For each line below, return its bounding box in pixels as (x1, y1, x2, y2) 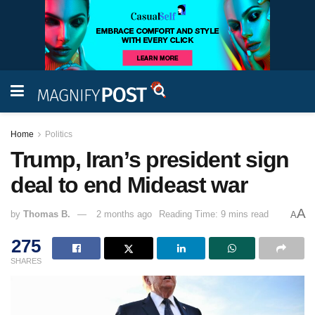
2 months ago (96, 209, 152, 220)
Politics (45, 129, 72, 139)
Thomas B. (23, 209, 70, 220)
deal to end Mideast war (11, 172, 247, 198)
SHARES (11, 256, 41, 265)
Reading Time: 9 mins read (159, 209, 269, 220)
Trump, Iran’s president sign (11, 147, 290, 172)
